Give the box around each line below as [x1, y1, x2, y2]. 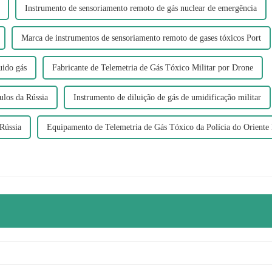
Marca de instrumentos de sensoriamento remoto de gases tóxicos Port [21, 33, 261, 42]
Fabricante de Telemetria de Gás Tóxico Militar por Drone [52, 63, 253, 72]
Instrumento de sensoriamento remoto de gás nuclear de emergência [25, 3, 257, 13]
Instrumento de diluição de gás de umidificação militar [73, 92, 261, 102]
